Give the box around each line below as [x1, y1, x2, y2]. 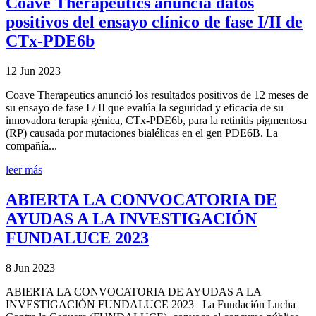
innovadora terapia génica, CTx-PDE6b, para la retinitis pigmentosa [6, 114, 307, 126]
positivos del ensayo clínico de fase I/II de [6, 12, 303, 31]
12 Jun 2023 [6, 64, 61, 77]
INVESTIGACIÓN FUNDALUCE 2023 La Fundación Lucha [6, 298, 296, 310]
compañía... [6, 139, 57, 152]
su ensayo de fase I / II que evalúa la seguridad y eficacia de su [6, 101, 284, 114]
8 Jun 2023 [6, 261, 55, 274]
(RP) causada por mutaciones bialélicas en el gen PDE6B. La [6, 126, 278, 139]
